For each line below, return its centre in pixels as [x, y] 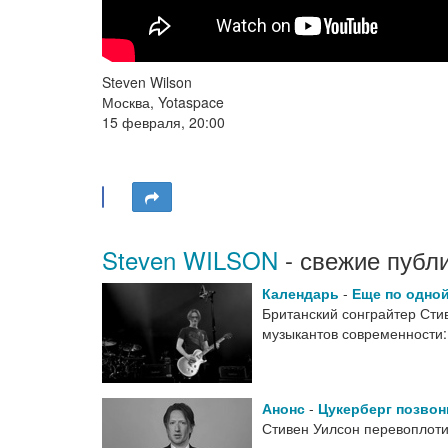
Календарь [300, 292]
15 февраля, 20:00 [163, 121]
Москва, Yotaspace [163, 101]
